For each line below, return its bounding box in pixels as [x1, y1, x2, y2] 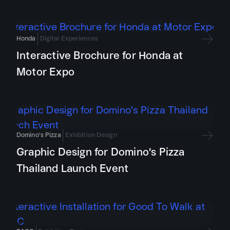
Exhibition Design [65, 129, 117, 140]
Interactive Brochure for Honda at [16, 46, 183, 64]
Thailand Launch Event [16, 159, 129, 177]
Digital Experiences [40, 33, 98, 44]
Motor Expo [16, 63, 74, 81]
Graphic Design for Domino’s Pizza [16, 143, 185, 161]
